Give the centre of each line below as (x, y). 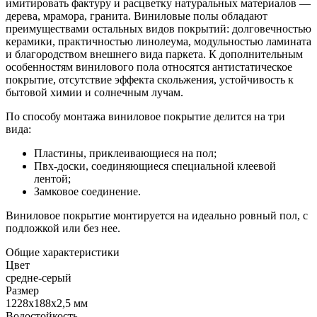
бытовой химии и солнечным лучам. (94, 92)
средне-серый (39, 277)
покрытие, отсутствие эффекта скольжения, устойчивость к (150, 79)
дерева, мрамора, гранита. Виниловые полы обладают (137, 16)
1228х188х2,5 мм (47, 303)
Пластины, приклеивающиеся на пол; (125, 153)
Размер (22, 290)
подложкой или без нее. (63, 228)
